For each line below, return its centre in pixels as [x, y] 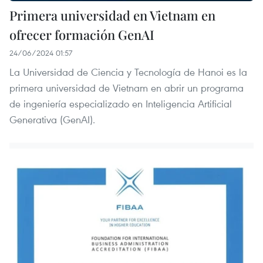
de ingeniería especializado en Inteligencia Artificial [121, 103]
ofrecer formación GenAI [82, 34]
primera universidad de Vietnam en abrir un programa [127, 87]
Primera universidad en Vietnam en [112, 15]
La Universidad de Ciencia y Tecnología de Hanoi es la [128, 72]
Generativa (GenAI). [52, 119]
